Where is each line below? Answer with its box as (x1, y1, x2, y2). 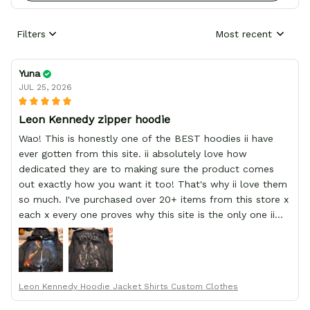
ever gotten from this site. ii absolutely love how (19, 148, 247, 160)
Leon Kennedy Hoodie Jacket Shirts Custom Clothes (19, 282, 238, 292)
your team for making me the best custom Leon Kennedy (19, 239, 289, 251)
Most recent (215, 28, 272, 39)
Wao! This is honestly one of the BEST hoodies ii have (19, 133, 273, 145)
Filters (17, 28, 46, 39)
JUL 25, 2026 (19, 82, 72, 93)
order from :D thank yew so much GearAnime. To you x (19, 224, 277, 236)
